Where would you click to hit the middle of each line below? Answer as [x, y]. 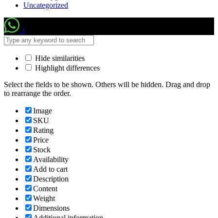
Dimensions [51, 208]
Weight [44, 198]
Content [45, 188]
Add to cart [50, 169]
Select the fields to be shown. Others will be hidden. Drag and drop [107, 84]
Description [51, 179]
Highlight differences [66, 68]
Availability [51, 159]
